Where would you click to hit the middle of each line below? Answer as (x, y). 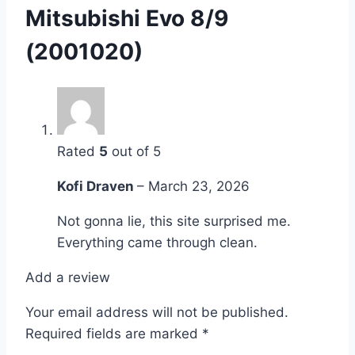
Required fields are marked (114, 333)
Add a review (68, 277)
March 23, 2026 (199, 186)
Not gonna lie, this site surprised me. (174, 221)
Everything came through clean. (157, 242)
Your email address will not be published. (157, 312)
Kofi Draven (97, 186)
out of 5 (134, 151)
